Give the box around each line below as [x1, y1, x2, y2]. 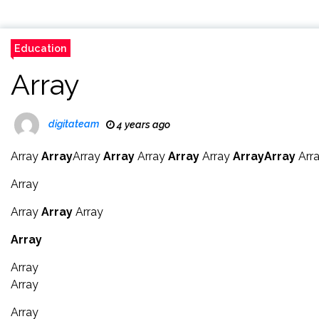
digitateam [48, 118, 99, 130]
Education [14, 42, 67, 54]
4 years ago [115, 119, 170, 130]
